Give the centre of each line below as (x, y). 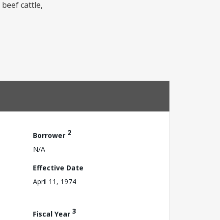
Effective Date (58, 167)
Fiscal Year (53, 214)
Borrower (50, 135)
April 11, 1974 (55, 181)
